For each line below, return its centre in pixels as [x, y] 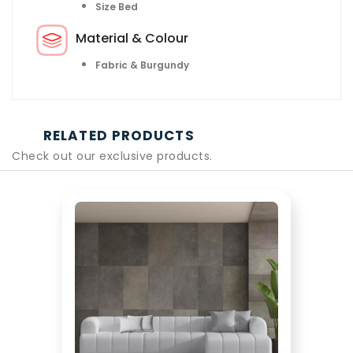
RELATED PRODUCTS [119, 135]
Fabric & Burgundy [142, 65]
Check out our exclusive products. [112, 156]
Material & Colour [132, 38]
